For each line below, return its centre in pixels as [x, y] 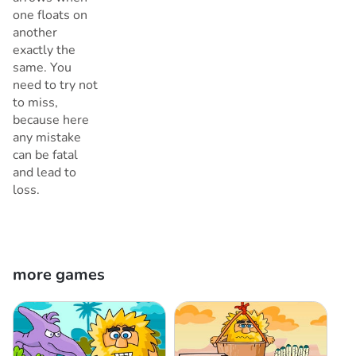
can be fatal [45, 155]
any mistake [47, 138]
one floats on [50, 15]
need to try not [55, 85]
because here [51, 120]
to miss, [35, 103]
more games [59, 275]
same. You [42, 68]
